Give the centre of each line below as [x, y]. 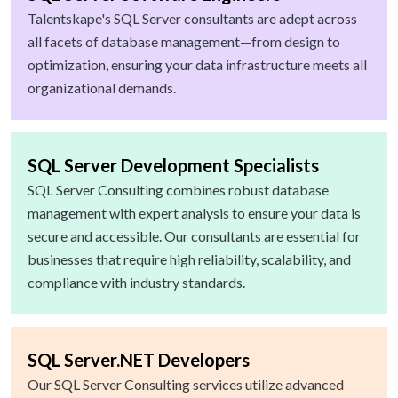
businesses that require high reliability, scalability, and [189, 259]
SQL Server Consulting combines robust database [178, 190]
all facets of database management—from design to [184, 42]
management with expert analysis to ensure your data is [194, 213]
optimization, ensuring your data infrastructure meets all [197, 65]
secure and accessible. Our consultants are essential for [194, 236]
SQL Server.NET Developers [139, 360]
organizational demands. [102, 88]
